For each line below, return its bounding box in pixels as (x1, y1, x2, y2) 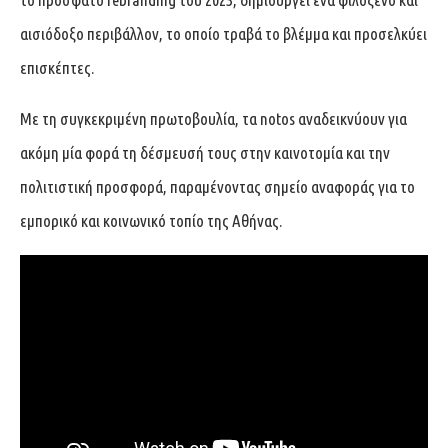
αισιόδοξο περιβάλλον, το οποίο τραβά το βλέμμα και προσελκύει (20, 23, 427, 43)
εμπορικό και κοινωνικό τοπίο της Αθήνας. (20, 210, 282, 230)
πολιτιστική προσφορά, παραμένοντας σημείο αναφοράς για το (20, 176, 415, 196)
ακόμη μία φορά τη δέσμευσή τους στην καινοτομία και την (20, 142, 390, 162)
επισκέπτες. (20, 57, 94, 77)
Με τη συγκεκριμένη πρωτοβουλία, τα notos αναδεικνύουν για (20, 108, 407, 128)
